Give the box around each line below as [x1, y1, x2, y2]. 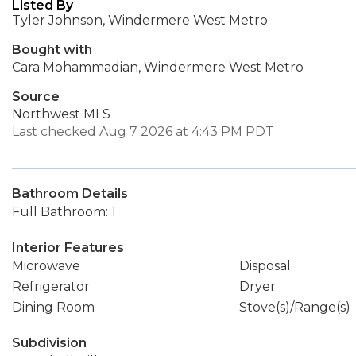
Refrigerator [12, 279, 90, 294]
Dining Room [12, 300, 95, 315]
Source [12, 89, 60, 104]
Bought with [12, 42, 92, 57]
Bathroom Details [12, 186, 128, 201]
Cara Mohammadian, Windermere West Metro [12, 60, 304, 75]
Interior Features [12, 240, 124, 255]
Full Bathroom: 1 [12, 204, 116, 219]
